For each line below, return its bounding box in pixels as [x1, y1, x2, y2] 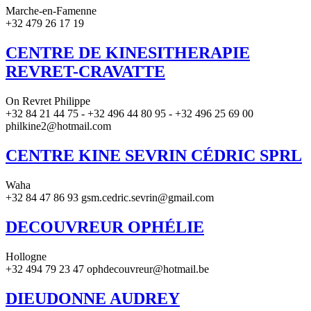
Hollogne [6, 250, 47, 262]
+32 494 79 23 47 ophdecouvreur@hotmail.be [6, 262, 209, 275]
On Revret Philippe [6, 95, 90, 108]
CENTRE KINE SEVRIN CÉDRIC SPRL [6, 146, 302, 165]
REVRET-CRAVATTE [6, 62, 165, 81]
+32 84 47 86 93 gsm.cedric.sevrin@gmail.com [6, 191, 214, 203]
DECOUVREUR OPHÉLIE [6, 217, 204, 236]
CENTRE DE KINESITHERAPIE [6, 44, 250, 62]
